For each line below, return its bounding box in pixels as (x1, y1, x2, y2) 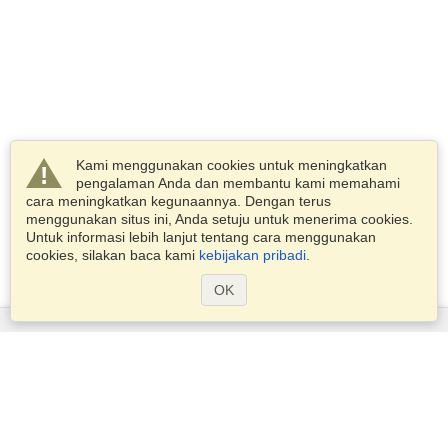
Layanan (189, 334, 259, 354)
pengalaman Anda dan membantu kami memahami (76, 175, 400, 191)
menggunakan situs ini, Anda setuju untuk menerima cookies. (26, 211, 413, 227)
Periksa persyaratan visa (142, 427, 306, 444)
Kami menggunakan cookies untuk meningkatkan (76, 157, 387, 173)
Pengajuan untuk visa (154, 382, 294, 399)
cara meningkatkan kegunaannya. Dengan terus (26, 193, 331, 209)
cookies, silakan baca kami (26, 247, 199, 263)
